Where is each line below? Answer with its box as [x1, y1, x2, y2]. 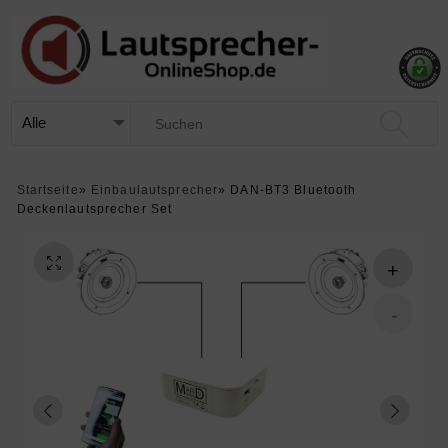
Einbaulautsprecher [90, 183, 219, 196]
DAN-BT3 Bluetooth [230, 183, 357, 196]
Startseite [16, 183, 79, 196]
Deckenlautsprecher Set [16, 202, 173, 215]
